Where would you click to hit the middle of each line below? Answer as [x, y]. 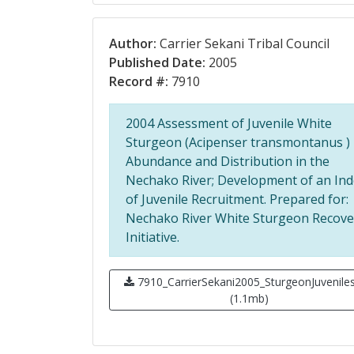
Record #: [139, 81]
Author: [133, 43]
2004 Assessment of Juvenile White [229, 123]
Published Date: [157, 62]
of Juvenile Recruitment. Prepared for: [237, 199]
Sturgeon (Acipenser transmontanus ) [238, 142]
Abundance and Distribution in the [228, 161]
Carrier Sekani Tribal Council [243, 43]
